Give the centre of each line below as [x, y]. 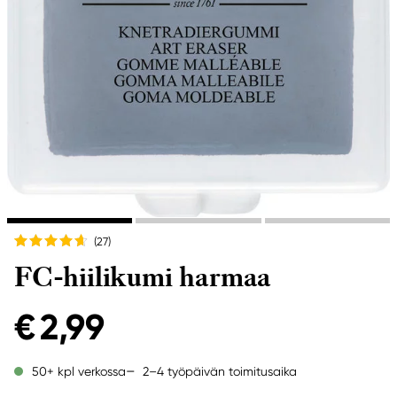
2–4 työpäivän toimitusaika [220, 371]
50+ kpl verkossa [79, 371]
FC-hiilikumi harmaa [143, 277]
